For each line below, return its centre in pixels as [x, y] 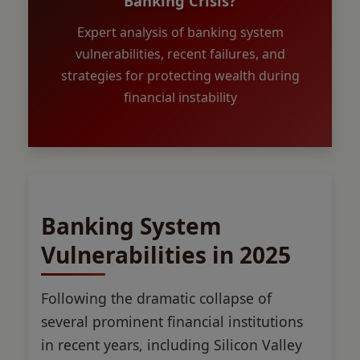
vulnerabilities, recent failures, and [180, 53]
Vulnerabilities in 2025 [166, 254]
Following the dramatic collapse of [156, 298]
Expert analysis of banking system [180, 32]
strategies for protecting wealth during [180, 75]
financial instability [180, 97]
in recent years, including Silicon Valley [172, 344]
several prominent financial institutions [172, 321]
